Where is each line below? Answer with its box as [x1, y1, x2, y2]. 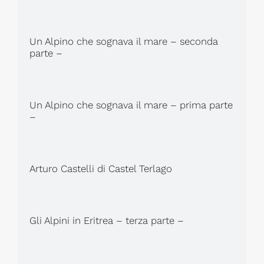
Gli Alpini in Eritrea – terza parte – [29, 214, 184, 226]
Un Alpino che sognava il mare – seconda [29, 35, 218, 47]
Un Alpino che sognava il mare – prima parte [29, 98, 233, 111]
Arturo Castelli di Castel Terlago [29, 162, 172, 174]
